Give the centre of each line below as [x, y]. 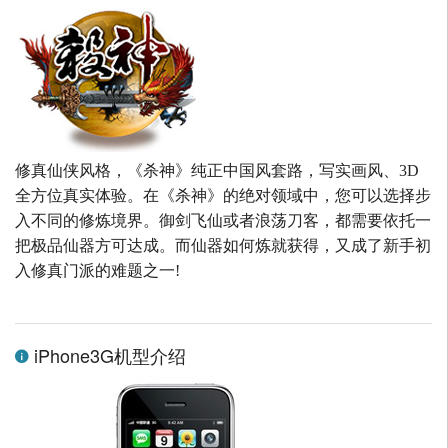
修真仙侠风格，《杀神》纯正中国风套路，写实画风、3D [217, 171]
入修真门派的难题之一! [97, 271]
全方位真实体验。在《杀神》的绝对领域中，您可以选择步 [223, 196]
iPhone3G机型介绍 [107, 355]
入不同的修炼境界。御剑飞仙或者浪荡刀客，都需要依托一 [223, 221]
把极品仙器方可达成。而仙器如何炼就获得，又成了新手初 [223, 246]
